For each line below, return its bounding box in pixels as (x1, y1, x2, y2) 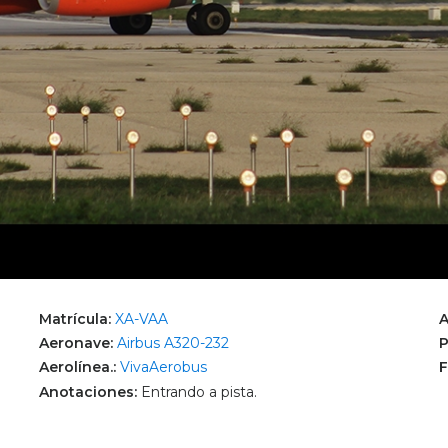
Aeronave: (39, 334, 117, 353)
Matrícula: (39, 310, 115, 328)
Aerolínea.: (39, 358, 120, 377)
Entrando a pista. (141, 382, 257, 401)
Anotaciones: (39, 382, 141, 401)
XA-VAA (115, 310, 168, 328)
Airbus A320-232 (117, 334, 229, 353)
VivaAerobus (120, 358, 207, 377)
